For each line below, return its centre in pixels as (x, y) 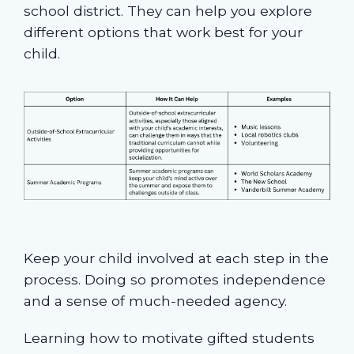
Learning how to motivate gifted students (169, 337)
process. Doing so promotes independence (174, 279)
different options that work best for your (163, 32)
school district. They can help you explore (168, 11)
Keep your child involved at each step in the (176, 258)
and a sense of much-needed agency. (157, 300)
